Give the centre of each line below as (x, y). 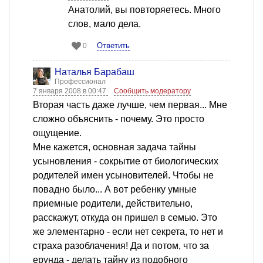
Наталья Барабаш (95, 72)
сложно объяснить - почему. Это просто (119, 119)
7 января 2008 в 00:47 (70, 91)
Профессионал (80, 82)
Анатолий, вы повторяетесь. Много (144, 10)
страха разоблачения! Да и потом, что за (121, 246)
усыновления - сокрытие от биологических (126, 161)
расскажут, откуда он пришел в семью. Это (125, 218)
